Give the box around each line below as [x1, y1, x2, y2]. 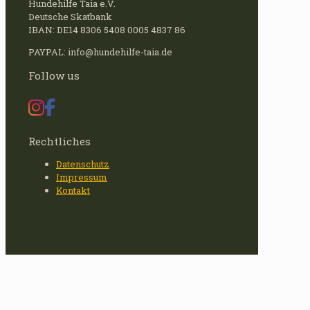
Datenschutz [56, 157, 109, 170]
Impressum [56, 170, 107, 183]
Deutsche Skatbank [28, 10, 112, 23]
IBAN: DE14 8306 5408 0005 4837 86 [28, 23, 185, 36]
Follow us [28, 68, 80, 82]
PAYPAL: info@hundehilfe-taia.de [28, 45, 172, 58]
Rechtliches [28, 134, 91, 148]
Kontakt [56, 183, 90, 197]
